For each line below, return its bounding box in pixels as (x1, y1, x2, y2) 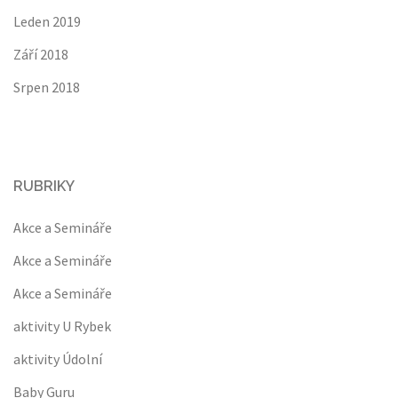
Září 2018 (13, 45, 68, 63)
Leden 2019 (13, 12, 81, 30)
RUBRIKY (13, 178, 75, 195)
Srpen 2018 (13, 78, 80, 96)
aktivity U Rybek (13, 317, 111, 335)
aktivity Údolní (13, 350, 102, 368)
